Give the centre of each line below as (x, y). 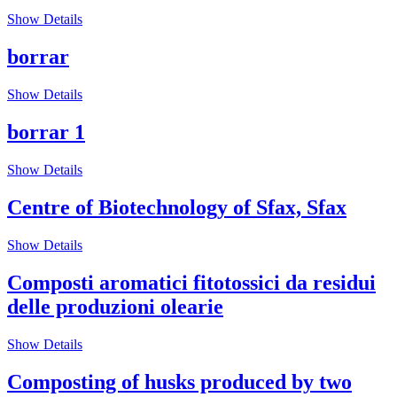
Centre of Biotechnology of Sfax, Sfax (177, 207)
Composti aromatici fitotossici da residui (191, 282)
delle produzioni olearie (115, 306)
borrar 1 (46, 132)
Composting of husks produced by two (179, 381)
